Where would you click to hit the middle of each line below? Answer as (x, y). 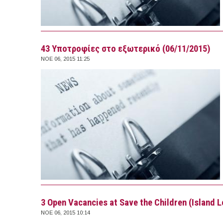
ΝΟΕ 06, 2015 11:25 (65, 59)
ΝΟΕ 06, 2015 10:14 (65, 213)
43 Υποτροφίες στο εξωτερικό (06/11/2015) (126, 49)
